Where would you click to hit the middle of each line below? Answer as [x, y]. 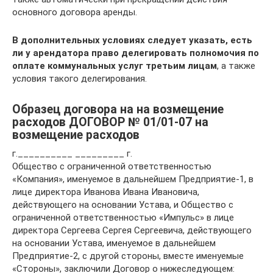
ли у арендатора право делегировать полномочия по [136, 53]
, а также [236, 66]
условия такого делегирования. [80, 79]
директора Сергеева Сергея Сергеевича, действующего [132, 230]
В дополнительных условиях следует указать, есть [132, 40]
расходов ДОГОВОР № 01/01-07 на [110, 122]
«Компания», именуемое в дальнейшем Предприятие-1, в [133, 179]
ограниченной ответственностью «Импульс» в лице [123, 218]
